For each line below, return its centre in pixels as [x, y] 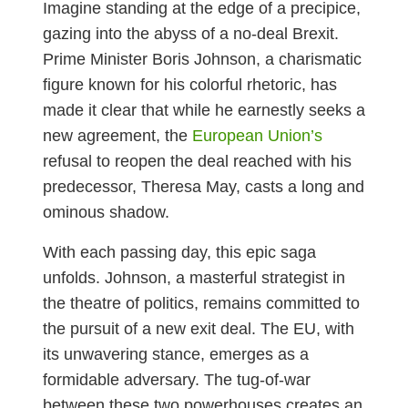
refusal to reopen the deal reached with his [197, 162]
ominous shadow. [106, 213]
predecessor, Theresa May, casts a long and [203, 187]
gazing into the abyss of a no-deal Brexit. [190, 34]
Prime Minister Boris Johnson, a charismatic [202, 60]
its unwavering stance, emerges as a [175, 355]
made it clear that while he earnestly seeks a [204, 111]
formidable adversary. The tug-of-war [176, 380]
